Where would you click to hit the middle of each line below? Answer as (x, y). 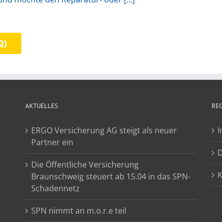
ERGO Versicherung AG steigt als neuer (104, 130)
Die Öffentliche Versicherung (85, 165)
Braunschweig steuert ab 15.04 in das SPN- (111, 176)
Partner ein (52, 142)
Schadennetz (55, 188)
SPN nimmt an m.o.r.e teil (79, 211)
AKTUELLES (41, 106)
